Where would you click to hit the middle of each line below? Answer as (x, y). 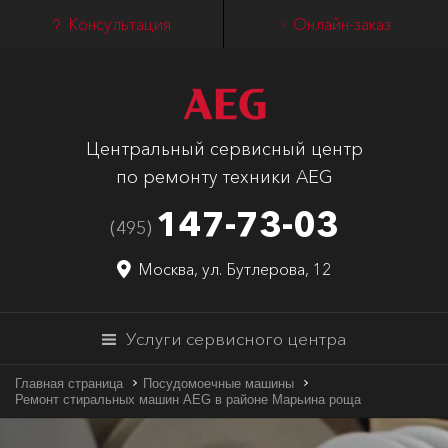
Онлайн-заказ (342, 24)
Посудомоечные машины (218, 383)
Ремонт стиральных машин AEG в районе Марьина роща (188, 399)
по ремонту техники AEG (224, 177)
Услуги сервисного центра (236, 338)
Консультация (119, 24)
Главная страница (69, 383)
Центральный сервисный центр (224, 149)
